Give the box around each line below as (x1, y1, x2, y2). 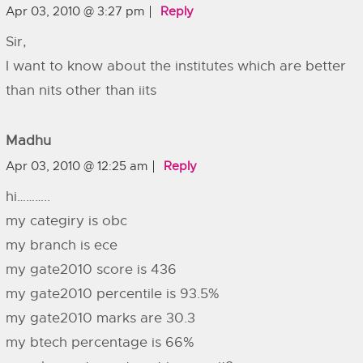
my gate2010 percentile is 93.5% (6, 285, 220, 302)
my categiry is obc (6, 212, 127, 229)
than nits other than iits (6, 82, 156, 99)
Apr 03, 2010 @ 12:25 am (6, 159, 147, 173)
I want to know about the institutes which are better (6, 58, 346, 75)
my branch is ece (6, 237, 117, 254)
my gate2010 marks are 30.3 (6, 310, 195, 327)
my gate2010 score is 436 (6, 261, 177, 278)
